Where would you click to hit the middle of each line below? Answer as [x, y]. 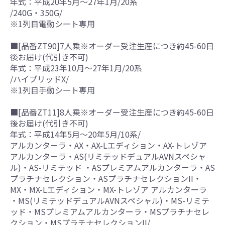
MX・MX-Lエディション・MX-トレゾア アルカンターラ [108, 189]
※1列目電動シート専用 [52, 23]
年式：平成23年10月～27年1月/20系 [76, 68]
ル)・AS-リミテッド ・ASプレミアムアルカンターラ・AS [113, 167]
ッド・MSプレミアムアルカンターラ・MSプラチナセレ [110, 211]
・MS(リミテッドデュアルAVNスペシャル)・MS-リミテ [110, 200]
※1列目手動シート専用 [52, 90]
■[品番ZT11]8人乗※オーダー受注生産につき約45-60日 [112, 112]
